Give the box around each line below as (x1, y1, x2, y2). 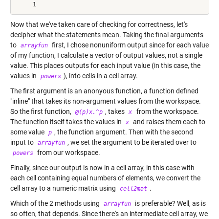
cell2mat (119, 185, 147, 192)
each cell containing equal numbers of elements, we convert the (10, 174, 200, 182)
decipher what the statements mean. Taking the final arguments (10, 30, 203, 39)
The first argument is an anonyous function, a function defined (10, 87, 198, 95)
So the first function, (10, 107, 73, 115)
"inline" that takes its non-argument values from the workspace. (10, 97, 201, 105)
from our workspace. (36, 148, 100, 156)
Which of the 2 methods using (10, 199, 101, 207)
